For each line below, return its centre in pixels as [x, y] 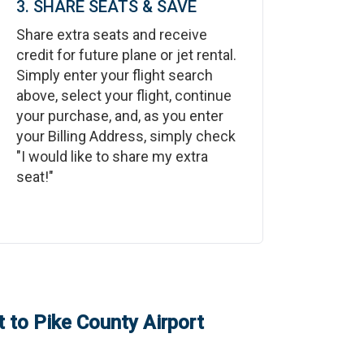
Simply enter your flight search [114, 75]
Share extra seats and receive [111, 35]
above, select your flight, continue [123, 95]
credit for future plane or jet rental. [126, 55]
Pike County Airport [119, 323]
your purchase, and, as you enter [119, 116]
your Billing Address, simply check [126, 136]
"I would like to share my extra [112, 156]
